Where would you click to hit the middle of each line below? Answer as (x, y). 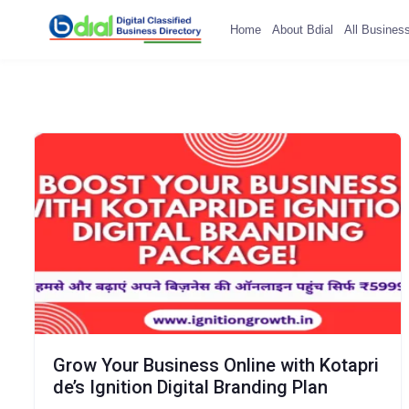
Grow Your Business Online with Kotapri (215, 365)
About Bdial (302, 29)
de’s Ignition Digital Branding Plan (190, 387)
